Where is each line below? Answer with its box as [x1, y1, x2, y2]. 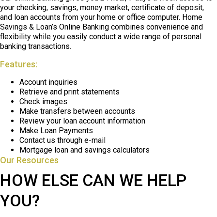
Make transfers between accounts [19, 107, 135, 116]
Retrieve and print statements [19, 87, 120, 97]
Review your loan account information [19, 116, 145, 126]
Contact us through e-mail [19, 136, 106, 145]
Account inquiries [19, 77, 77, 87]
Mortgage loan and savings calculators [19, 145, 150, 155]
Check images [19, 97, 67, 107]
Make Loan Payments [19, 126, 93, 136]
